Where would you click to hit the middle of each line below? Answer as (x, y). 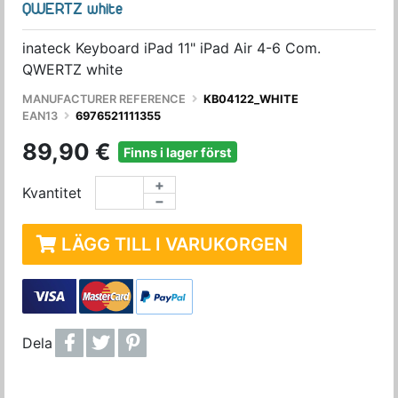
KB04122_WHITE (251, 99)
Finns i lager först (177, 152)
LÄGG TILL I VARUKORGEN (175, 244)
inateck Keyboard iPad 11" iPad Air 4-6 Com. (171, 48)
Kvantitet (52, 193)
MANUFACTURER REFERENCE (105, 99)
